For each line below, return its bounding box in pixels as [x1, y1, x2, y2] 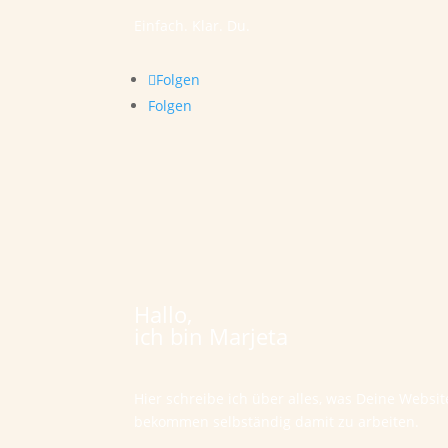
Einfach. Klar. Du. [134, 16, 251, 36]
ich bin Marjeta [134, 321, 289, 352]
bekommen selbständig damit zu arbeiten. [134, 411, 420, 431]
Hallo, [134, 299, 193, 330]
